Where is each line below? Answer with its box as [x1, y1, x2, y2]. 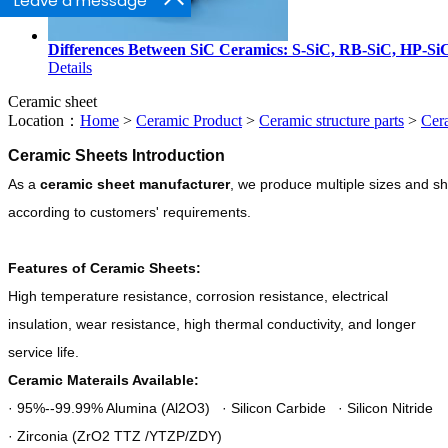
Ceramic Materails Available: [8, 371, 199, 388]
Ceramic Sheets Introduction [8, 146, 225, 164]
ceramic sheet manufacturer [40, 175, 230, 192]
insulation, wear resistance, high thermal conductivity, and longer [8, 315, 416, 332]
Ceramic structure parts [259, 111, 404, 129]
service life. [8, 343, 79, 360]
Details [48, 58, 92, 76]
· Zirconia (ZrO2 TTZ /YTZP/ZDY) [8, 427, 222, 444]
